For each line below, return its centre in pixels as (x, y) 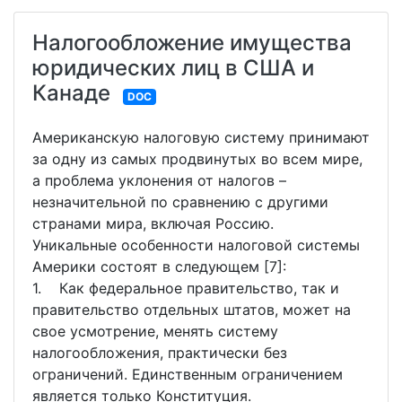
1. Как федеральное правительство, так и (186, 288)
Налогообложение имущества (192, 43)
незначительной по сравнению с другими (180, 202)
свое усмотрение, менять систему (155, 331)
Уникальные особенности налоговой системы (196, 245)
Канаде (71, 93)
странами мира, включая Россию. (153, 223)
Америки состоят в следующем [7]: (159, 267)
